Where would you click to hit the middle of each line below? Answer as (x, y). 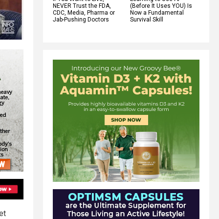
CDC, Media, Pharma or (84, 12)
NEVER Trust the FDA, (82, 6)
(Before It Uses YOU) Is (161, 6)
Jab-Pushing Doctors (81, 19)
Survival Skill (147, 19)
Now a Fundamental (157, 12)
